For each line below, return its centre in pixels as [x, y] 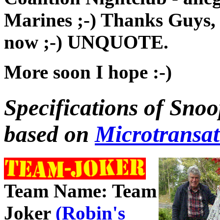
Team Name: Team [80, 191]
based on [49, 134]
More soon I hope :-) [88, 72]
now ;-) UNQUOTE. [86, 42]
